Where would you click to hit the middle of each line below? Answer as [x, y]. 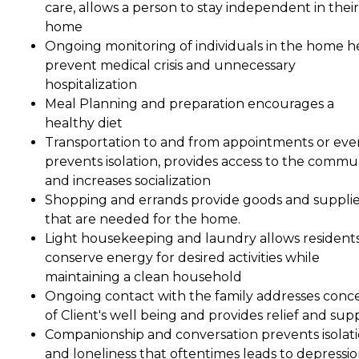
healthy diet [84, 123]
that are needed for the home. [143, 219]
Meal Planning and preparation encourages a [190, 103]
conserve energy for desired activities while [182, 257]
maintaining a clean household [143, 276]
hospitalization [91, 84]
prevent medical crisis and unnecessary [170, 65]
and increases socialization [128, 180]
